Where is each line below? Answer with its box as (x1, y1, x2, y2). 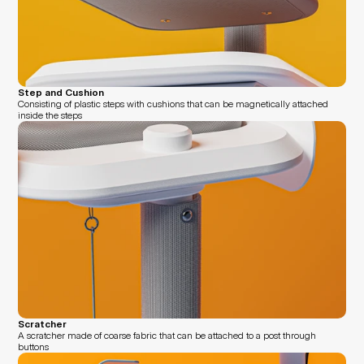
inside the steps (18, 109, 83, 121)
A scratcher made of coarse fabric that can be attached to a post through (18, 329, 317, 341)
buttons (18, 340, 50, 353)
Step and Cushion (18, 86, 105, 98)
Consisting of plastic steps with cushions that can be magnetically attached (18, 97, 329, 110)
